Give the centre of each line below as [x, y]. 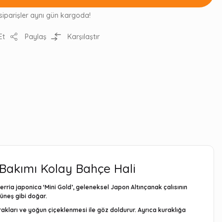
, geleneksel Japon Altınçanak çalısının [130, 187]
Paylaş [36, 37]
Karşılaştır [83, 37]
